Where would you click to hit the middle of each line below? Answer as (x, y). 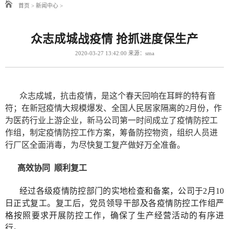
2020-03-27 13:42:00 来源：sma (114, 53)
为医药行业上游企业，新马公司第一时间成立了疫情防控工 (111, 120)
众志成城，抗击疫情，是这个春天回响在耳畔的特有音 (110, 96)
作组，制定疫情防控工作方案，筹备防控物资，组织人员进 (111, 133)
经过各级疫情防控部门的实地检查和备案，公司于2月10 (122, 191)
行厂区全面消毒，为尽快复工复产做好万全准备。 (95, 145)
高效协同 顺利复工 (46, 168)
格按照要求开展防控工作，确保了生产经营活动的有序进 (114, 215)
